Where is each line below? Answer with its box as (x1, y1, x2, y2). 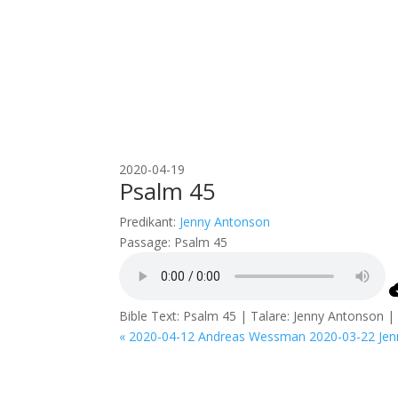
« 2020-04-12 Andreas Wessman (119, 328, 306, 345)
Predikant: (119, 213, 177, 230)
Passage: (119, 234, 171, 251)
